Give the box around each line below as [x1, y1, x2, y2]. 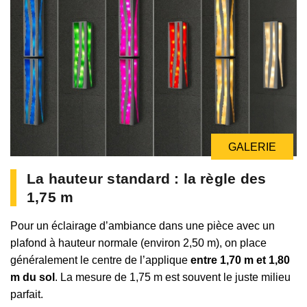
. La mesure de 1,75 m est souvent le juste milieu [55, 271, 291, 284]
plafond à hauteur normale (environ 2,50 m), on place [10, 237, 267, 249]
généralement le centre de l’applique [10, 254, 191, 267]
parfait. [10, 288, 43, 301]
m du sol [10, 271, 55, 284]
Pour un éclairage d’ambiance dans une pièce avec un [10, 220, 275, 232]
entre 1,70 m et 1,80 [191, 254, 290, 267]
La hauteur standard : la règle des [27, 171, 267, 187]
